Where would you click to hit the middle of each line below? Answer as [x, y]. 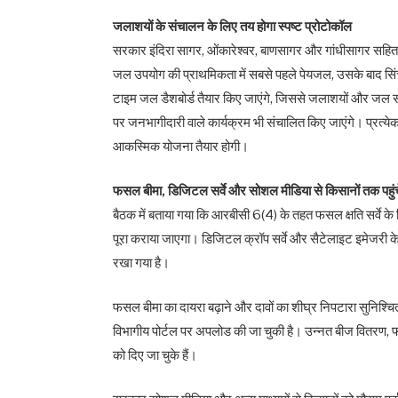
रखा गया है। [142, 263]
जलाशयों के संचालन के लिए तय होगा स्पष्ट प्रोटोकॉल [233, 26]
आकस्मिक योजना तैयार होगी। [181, 146]
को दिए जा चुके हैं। [155, 356]
